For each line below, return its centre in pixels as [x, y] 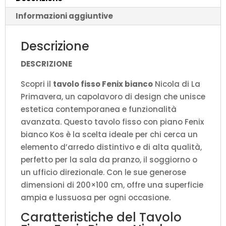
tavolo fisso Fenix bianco [103, 84]
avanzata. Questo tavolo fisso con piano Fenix [112, 122]
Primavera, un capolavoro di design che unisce [113, 97]
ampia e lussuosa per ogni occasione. [96, 198]
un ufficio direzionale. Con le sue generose [103, 173]
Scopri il [37, 84]
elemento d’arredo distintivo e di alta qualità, [111, 147]
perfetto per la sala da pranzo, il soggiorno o [109, 160]
